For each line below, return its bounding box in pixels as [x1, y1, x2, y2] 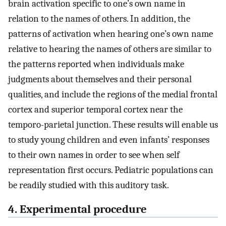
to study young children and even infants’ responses [8, 134, 209, 145]
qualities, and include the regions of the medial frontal [8, 88, 217, 100]
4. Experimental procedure [8, 203, 147, 216]
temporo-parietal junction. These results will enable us [8, 119, 218, 130]
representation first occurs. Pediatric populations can [8, 164, 213, 176]
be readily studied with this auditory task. [8, 179, 169, 191]
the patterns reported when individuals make [8, 58, 184, 70]
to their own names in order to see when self [8, 149, 180, 160]
